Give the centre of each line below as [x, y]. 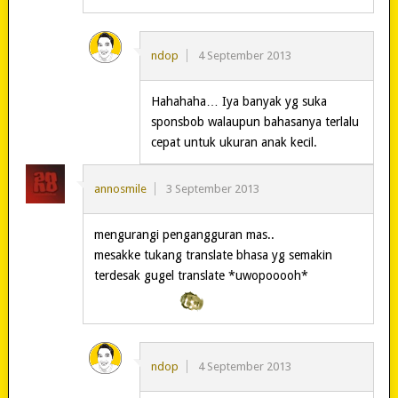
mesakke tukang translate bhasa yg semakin [213, 255]
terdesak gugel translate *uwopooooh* [201, 275]
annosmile [120, 188]
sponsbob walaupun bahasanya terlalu [255, 121]
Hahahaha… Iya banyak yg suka [239, 101]
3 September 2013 [212, 188]
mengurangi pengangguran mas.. [184, 234]
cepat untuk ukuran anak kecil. [234, 142]
